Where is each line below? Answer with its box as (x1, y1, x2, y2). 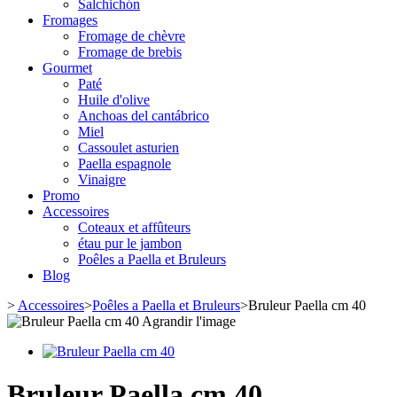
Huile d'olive (78, 92, 150, 107)
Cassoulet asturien (78, 140, 179, 155)
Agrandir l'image (142, 314, 236, 329)
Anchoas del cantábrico (78, 108, 209, 123)
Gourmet (43, 60, 92, 75)
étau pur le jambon (78, 236, 182, 251)
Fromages (43, 12, 97, 27)
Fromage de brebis (78, 44, 182, 59)
